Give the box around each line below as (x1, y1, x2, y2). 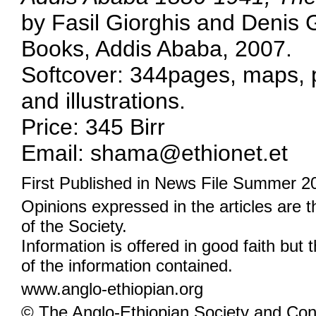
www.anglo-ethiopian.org (21, 279, 203, 298)
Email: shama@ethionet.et (21, 140, 288, 166)
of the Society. (21, 217, 127, 236)
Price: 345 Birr (21, 114, 165, 140)
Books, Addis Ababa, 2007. (21, 36, 292, 61)
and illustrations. (21, 88, 186, 114)
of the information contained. (21, 256, 233, 275)
